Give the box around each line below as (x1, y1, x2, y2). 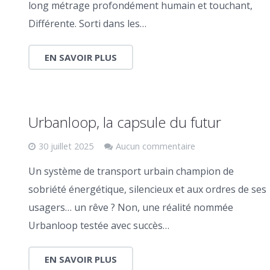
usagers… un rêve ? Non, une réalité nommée (28, 200, 233, 214)
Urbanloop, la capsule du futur (28, 111, 221, 132)
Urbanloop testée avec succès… (28, 218, 169, 232)
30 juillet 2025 (38, 140, 93, 152)
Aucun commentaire (115, 140, 195, 152)
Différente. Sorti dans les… (28, 16, 146, 30)
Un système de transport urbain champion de (28, 164, 234, 178)
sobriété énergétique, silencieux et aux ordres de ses (28, 182, 266, 196)
